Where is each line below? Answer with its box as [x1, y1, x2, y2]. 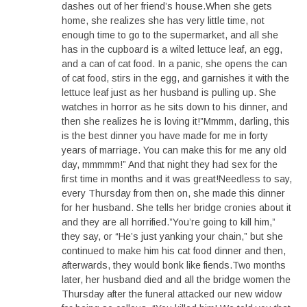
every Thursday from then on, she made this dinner [62, 188, 285, 199]
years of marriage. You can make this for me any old [62, 145, 286, 156]
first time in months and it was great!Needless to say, [62, 173, 292, 184]
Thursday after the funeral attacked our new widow [62, 288, 282, 299]
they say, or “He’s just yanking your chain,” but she [62, 231, 283, 242]
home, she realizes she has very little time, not [62, 15, 265, 26]
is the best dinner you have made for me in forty [62, 130, 268, 141]
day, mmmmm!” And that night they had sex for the [62, 159, 278, 170]
